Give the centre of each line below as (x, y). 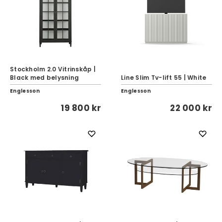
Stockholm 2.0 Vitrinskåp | (53, 69)
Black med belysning (45, 78)
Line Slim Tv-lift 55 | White (164, 78)
